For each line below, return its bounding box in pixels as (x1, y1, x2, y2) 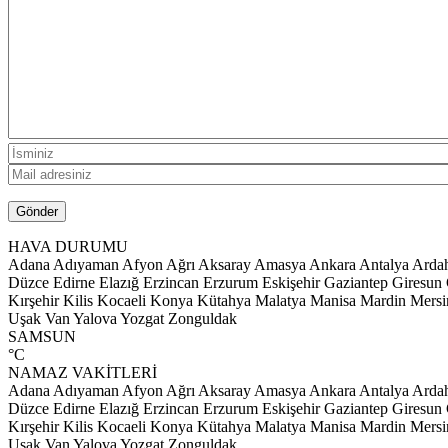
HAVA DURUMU (8, 238, 128, 256)
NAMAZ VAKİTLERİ (8, 364, 157, 382)
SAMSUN (8, 328, 76, 346)
